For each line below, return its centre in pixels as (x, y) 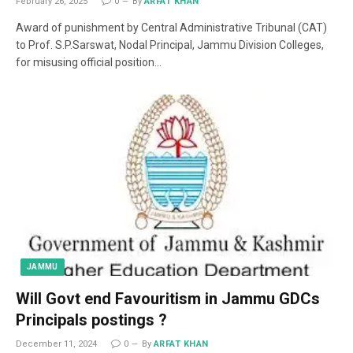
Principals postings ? (91, 320)
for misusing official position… (89, 62)
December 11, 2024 (56, 344)
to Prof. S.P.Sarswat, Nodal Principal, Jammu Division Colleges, (170, 45)
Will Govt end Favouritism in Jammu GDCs (168, 298)
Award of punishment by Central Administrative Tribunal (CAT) (171, 28)
